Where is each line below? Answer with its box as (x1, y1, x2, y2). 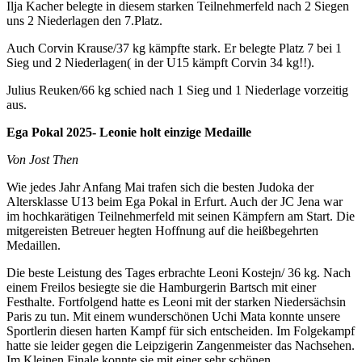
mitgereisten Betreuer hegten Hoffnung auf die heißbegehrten (6, 224, 318, 238)
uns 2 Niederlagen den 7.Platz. (6, 14, 162, 28)
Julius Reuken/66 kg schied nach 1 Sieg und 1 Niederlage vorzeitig (6, 83, 348, 98)
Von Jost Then (6, 153, 78, 167)
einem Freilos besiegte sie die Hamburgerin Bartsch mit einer (6, 280, 316, 295)
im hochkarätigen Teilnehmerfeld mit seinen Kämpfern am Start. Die (6, 209, 355, 224)
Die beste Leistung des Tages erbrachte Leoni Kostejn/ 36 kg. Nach (6, 266, 351, 280)
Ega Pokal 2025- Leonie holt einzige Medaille (6, 125, 251, 140)
